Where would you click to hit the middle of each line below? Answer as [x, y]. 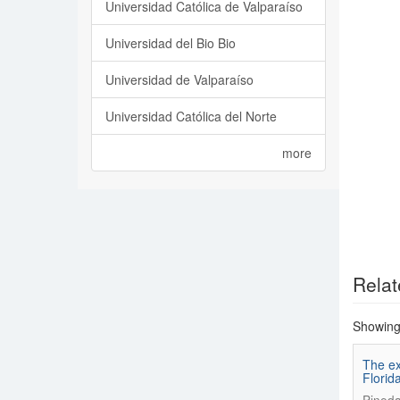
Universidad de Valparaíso [179, 79]
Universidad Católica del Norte [191, 116]
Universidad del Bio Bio [171, 43]
